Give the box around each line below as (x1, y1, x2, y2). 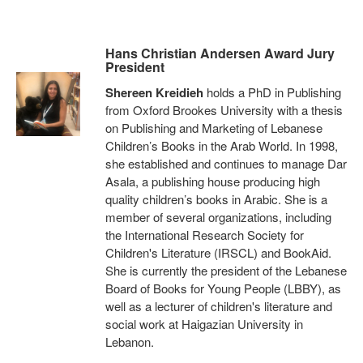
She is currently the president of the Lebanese (105, 262, 347, 279)
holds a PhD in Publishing (203, 83, 341, 100)
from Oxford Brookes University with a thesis (105, 101, 343, 118)
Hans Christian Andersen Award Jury (105, 44, 335, 62)
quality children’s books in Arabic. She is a (105, 190, 327, 207)
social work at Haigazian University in (105, 315, 303, 332)
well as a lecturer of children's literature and (105, 297, 332, 314)
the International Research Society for (105, 226, 304, 243)
